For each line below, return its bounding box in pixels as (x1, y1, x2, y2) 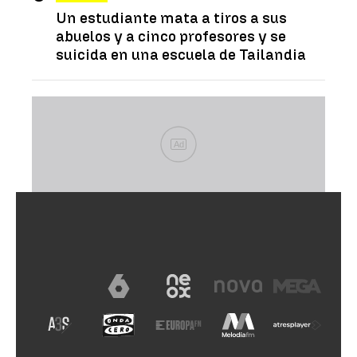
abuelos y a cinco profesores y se (56, 26, 286, 45)
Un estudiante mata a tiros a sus (56, 8, 287, 27)
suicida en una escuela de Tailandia (56, 45, 306, 64)
